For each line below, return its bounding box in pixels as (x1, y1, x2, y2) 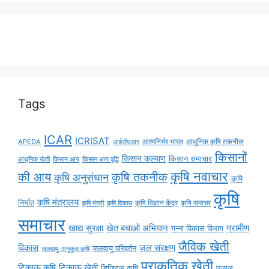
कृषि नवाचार (171, 168, 228, 184)
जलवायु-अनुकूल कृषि (41, 244, 89, 253)
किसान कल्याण (122, 153, 166, 163)
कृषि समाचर (181, 198, 211, 207)
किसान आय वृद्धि (82, 154, 119, 163)
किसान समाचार (169, 153, 212, 163)
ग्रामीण (226, 222, 249, 234)
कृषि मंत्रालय (37, 196, 79, 208)
